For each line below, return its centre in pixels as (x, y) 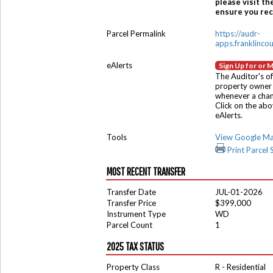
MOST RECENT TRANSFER (146, 172)
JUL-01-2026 (239, 192)
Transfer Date (131, 192)
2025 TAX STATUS (135, 246)
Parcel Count (129, 225)
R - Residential (240, 267)
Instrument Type (136, 214)
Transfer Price (131, 203)
